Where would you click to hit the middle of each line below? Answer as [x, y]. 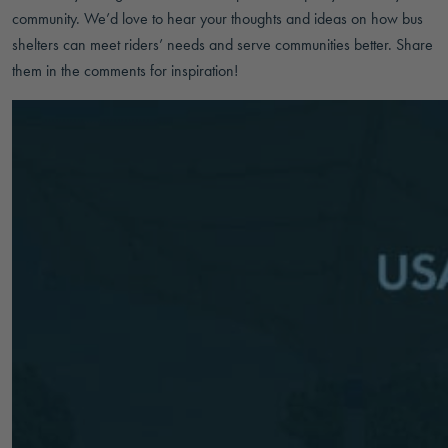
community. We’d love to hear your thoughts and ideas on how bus [217, 18]
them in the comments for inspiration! [125, 70]
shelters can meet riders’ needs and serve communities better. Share [222, 44]
